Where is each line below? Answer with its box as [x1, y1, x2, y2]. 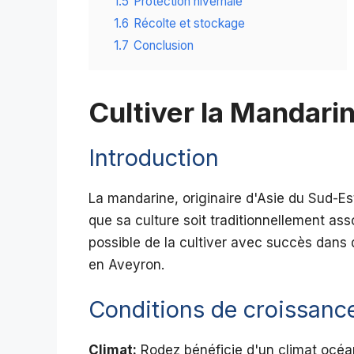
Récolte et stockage [134, 16, 245, 32]
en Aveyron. [88, 257, 164, 273]
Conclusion [134, 38, 194, 54]
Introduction [88, 144, 219, 172]
